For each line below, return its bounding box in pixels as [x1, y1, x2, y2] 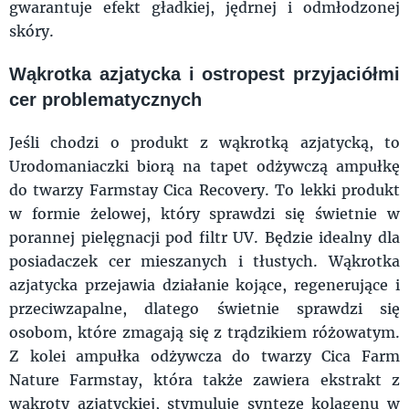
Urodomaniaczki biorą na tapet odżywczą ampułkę [9, 155, 400, 175]
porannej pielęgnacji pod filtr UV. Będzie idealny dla [9, 226, 400, 246]
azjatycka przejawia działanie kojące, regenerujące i [9, 274, 400, 294]
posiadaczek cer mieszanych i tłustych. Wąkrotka [9, 250, 400, 270]
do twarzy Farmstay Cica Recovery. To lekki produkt [9, 179, 400, 199]
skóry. [9, 20, 54, 40]
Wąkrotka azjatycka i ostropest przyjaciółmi [9, 63, 400, 84]
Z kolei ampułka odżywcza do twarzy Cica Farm [9, 345, 400, 365]
